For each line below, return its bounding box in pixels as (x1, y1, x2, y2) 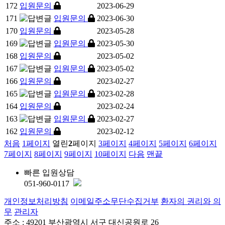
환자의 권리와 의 (161, 196, 221, 205)
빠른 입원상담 (24, 168, 74, 177)
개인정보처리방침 (4, 196, 68, 205)
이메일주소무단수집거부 (70, 196, 159, 205)
